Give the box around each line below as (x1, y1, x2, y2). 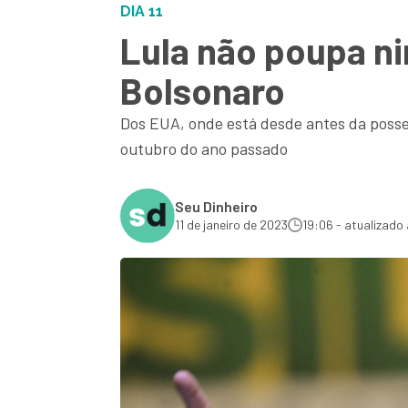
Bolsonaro (120, 68, 285, 112)
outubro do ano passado (120, 138, 288, 158)
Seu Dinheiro (175, 198, 258, 215)
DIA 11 (120, 3, 163, 20)
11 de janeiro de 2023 (175, 217, 288, 232)
